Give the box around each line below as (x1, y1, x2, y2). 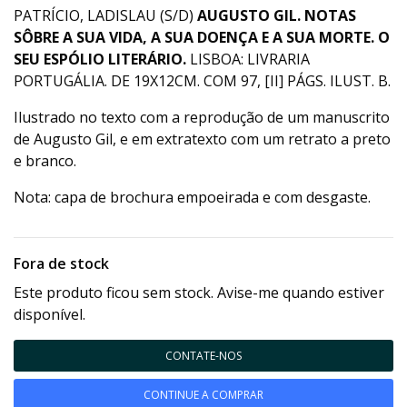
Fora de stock (14, 253, 109, 274)
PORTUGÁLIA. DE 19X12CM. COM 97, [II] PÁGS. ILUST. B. (14, 71, 391, 92)
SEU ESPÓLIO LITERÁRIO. (14, 49, 186, 70)
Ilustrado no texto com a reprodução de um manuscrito (14, 107, 390, 128)
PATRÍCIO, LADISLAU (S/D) (14, 5, 197, 26)
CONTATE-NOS (165, 348, 242, 364)
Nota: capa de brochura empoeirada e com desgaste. (14, 187, 371, 208)
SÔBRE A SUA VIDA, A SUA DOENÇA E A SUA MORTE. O (14, 27, 390, 48)
